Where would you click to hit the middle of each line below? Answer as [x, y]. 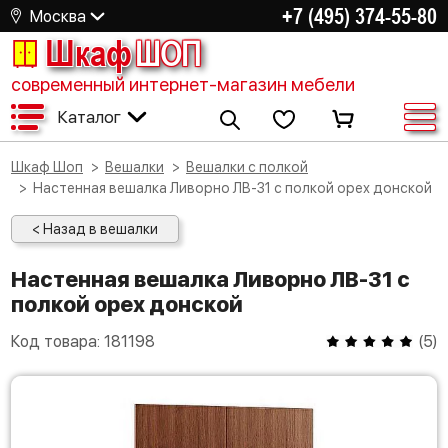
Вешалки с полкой [251, 167]
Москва [58, 16]
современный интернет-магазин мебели [183, 84]
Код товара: [57, 341]
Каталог [89, 116]
